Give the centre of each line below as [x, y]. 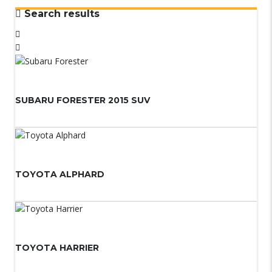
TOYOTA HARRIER [57, 247]
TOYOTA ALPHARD [60, 174]
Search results [60, 14]
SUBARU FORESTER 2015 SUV [83, 100]
